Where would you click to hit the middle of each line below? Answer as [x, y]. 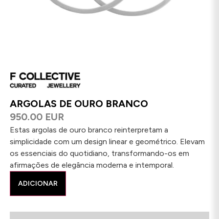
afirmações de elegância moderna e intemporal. [92, 165]
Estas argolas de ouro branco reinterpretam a [89, 130]
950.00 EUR [37, 117]
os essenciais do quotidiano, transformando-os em [99, 153]
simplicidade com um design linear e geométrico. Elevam [107, 141]
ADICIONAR [38, 183]
